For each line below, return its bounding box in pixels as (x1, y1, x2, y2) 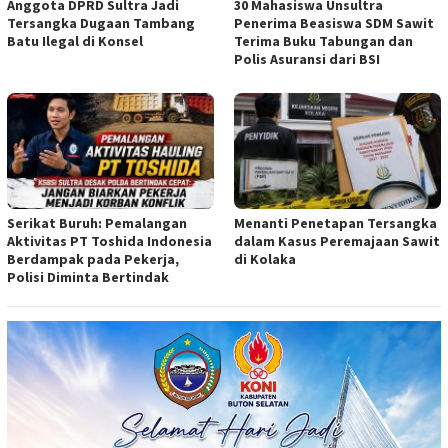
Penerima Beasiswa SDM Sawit (234, 14, 434, 33)
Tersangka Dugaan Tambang (7, 14, 195, 33)
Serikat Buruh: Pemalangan (7, 214, 187, 233)
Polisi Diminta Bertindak (7, 268, 169, 287)
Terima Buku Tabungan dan (234, 32, 413, 51)
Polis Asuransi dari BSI (234, 50, 380, 69)
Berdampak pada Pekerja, (7, 250, 179, 269)
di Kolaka (234, 250, 296, 269)
